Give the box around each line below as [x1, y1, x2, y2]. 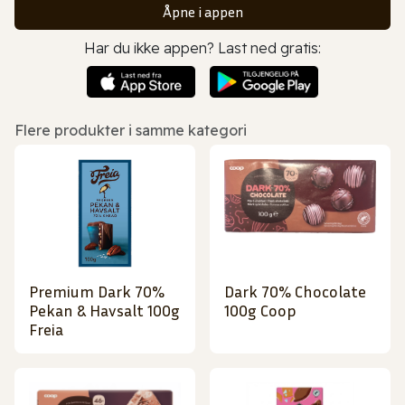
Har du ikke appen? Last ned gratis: [84, 38, 321, 57]
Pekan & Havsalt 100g [29, 300, 180, 321]
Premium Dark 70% [29, 281, 165, 302]
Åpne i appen [162, 2, 243, 21]
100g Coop [224, 300, 297, 321]
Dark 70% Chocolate [224, 281, 366, 302]
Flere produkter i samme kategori [14, 121, 247, 140]
